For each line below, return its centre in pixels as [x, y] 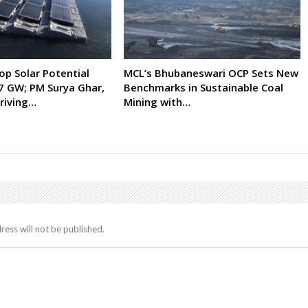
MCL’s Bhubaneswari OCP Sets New [211, 73]
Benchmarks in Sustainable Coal [203, 87]
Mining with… [157, 101]
